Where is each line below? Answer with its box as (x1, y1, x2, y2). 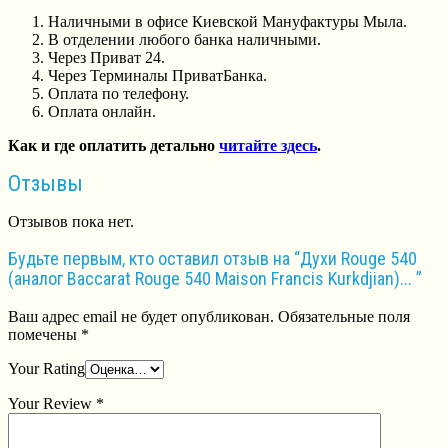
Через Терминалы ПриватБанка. (48, 66, 267, 84)
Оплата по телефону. (48, 84, 189, 102)
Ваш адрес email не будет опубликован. (8, 308, 274, 326)
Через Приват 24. (48, 48, 165, 66)
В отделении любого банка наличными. (48, 30, 321, 48)
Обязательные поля (274, 308, 410, 326)
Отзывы (8, 171, 83, 197)
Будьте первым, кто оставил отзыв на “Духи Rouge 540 (8, 248, 417, 270)
